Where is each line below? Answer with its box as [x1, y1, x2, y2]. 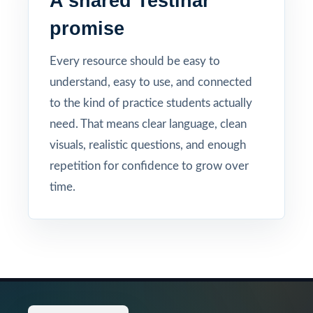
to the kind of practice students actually [50, 97, 252, 109]
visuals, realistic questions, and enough [50, 139, 246, 151]
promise [50, 18, 124, 39]
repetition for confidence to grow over [50, 160, 249, 172]
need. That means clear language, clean [50, 118, 247, 130]
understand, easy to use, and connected [50, 76, 252, 88]
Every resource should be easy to [50, 55, 220, 67]
